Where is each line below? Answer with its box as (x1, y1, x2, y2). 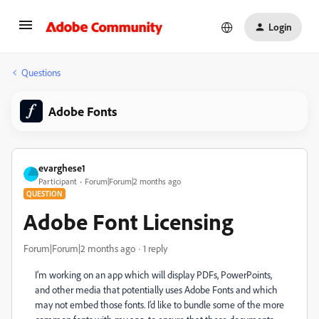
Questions (21, 66, 61, 78)
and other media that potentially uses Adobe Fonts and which (35, 283, 278, 296)
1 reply (143, 242, 167, 254)
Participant (38, 176, 77, 187)
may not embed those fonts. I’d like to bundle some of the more (35, 298, 284, 310)
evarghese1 (38, 162, 85, 174)
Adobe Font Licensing (23, 207, 234, 236)
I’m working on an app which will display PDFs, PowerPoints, (35, 268, 272, 281)
